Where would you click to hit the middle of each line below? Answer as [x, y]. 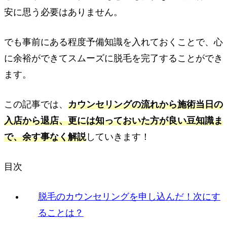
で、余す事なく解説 [45, 137]
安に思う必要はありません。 [63, 12]
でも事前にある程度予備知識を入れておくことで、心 [113, 42]
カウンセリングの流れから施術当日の [145, 104]
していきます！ [118, 137]
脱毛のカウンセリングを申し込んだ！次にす [129, 196]
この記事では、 [36, 104]
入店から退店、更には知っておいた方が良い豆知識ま [113, 120]
